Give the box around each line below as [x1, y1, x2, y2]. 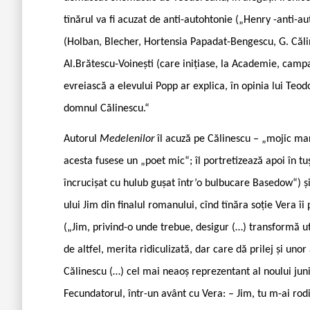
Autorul [64, 133, 100, 145]
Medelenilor [100, 133, 157, 145]
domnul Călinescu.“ [64, 102, 149, 114]
